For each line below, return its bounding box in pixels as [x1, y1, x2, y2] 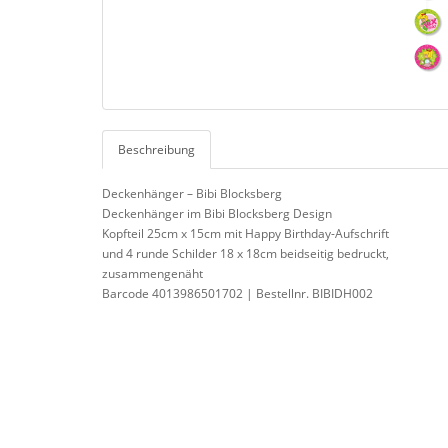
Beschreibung [118, 141, 195, 159]
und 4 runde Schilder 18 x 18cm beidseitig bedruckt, [102, 245, 389, 263]
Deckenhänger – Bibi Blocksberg [102, 185, 282, 203]
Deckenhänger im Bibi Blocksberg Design [102, 205, 332, 223]
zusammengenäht [102, 265, 203, 283]
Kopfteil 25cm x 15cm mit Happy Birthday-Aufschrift [102, 225, 389, 243]
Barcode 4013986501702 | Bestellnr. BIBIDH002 [102, 285, 373, 303]
